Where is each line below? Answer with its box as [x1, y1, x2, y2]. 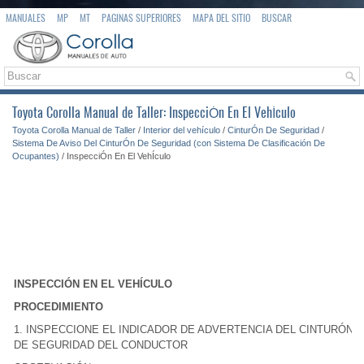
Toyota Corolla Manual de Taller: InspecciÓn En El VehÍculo [12, 104, 296, 121]
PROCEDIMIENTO [14, 301, 103, 313]
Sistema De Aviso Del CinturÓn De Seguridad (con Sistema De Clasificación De [12, 138, 325, 148]
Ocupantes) [12, 151, 59, 161]
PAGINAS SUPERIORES [102, 11, 181, 24]
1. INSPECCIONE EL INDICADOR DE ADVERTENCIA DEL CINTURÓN [14, 323, 353, 336]
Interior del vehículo [143, 125, 220, 135]
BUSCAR [262, 11, 292, 24]
